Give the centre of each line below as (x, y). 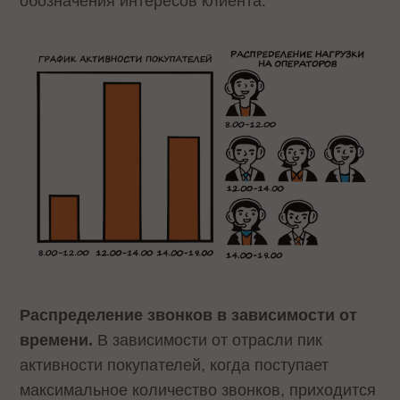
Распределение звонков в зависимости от (189, 316)
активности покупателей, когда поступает (175, 366)
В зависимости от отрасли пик (208, 341)
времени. (57, 341)
